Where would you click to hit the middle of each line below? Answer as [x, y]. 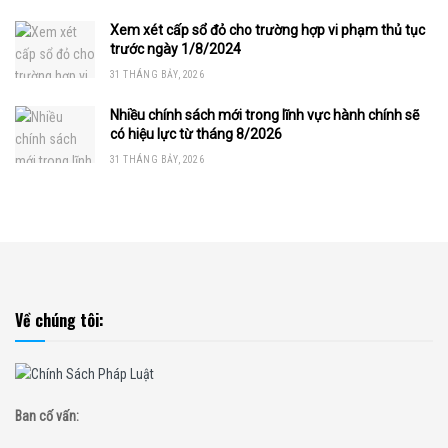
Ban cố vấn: [47, 415]
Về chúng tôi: [59, 319]
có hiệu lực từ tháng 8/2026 [197, 133]
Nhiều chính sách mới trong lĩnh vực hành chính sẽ [264, 114]
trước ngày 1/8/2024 [175, 48]
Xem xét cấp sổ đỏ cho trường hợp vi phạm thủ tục [267, 29]
